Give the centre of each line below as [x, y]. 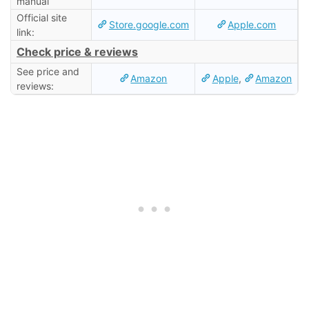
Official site [41, 17]
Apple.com [252, 24]
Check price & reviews [77, 51]
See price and [48, 71]
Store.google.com [149, 24]
